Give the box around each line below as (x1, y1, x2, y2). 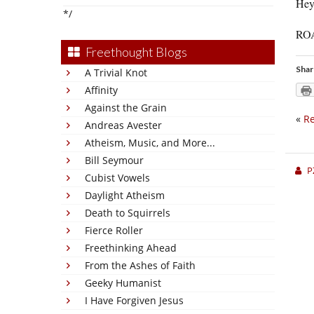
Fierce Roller (85, 224, 143, 237)
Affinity (85, 83, 118, 97)
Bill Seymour (85, 153, 144, 167)
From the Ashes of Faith (85, 259, 196, 272)
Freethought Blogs (86, 44, 187, 60)
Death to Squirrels (85, 206, 170, 219)
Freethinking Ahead (85, 241, 177, 254)
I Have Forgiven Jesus (85, 294, 184, 307)
